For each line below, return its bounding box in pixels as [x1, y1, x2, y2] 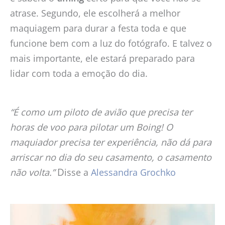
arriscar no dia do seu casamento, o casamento [10, 151, 211, 164]
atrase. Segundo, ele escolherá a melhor [10, 7, 180, 19]
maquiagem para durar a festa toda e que [10, 22, 186, 34]
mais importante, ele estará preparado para [10, 52, 195, 64]
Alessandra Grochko [91, 166, 176, 179]
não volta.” [10, 166, 57, 179]
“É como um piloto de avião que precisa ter [10, 106, 192, 119]
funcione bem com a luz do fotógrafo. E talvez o [10, 37, 212, 49]
